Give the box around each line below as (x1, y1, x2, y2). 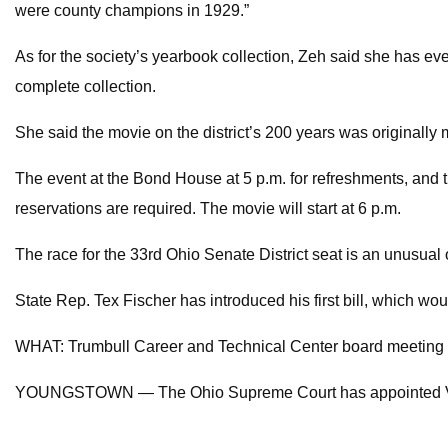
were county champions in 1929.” (15, 2, 249, 20)
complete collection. (15, 78, 156, 96)
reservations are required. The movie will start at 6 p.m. (15, 200, 401, 218)
